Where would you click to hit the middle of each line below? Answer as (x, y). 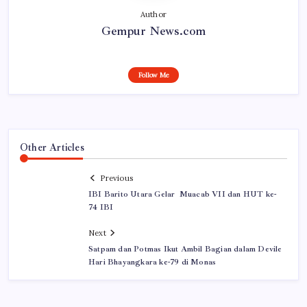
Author (153, 15)
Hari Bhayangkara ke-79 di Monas (152, 262)
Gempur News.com (153, 31)
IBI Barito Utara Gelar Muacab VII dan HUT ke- (183, 194)
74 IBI (101, 207)
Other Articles (52, 148)
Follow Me (153, 75)
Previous (116, 178)
